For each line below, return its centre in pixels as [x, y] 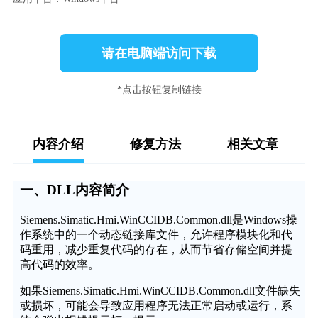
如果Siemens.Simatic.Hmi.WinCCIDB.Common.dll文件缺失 [160, 290]
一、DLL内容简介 [74, 190]
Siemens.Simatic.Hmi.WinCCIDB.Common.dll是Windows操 [158, 219]
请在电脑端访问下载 [159, 54]
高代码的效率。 [59, 264]
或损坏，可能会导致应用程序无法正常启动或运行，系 [156, 305]
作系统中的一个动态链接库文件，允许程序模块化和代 [156, 234]
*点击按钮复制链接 [159, 90]
